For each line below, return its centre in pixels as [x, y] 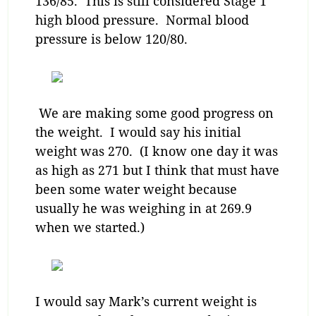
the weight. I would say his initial [138, 132]
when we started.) [90, 227]
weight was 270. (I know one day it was [156, 151]
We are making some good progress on [154, 113]
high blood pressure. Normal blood [142, 20]
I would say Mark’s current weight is [146, 302]
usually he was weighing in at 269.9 [143, 208]
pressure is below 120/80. [111, 39]
